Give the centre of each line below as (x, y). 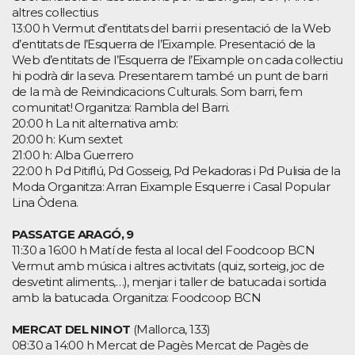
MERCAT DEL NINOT (71, 329)
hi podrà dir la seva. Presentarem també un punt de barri (170, 75)
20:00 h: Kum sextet (67, 139)
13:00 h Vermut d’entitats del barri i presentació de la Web (172, 28)
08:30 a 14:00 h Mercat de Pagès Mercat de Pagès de (160, 345)
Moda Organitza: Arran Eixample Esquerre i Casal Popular (171, 186)
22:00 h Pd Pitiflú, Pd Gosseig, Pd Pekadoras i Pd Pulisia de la (176, 170)
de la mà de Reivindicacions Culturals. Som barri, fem (157, 91)
